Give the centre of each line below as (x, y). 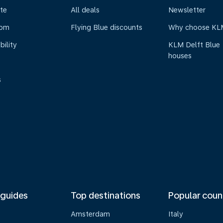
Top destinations (105, 195)
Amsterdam (90, 214)
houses (180, 56)
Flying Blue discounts (106, 27)
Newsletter (187, 10)
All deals (85, 10)
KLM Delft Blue (194, 45)
